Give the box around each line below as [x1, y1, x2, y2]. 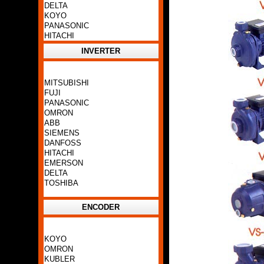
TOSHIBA [44, 179, 78, 187]
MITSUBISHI [44, 78, 89, 87]
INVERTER [81, 47, 120, 55]
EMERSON [44, 159, 83, 167]
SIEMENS [44, 128, 80, 137]
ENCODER [82, 203, 120, 212]
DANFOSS [44, 138, 81, 147]
